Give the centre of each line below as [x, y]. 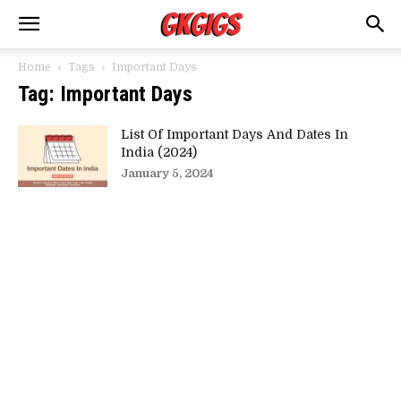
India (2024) [159, 152]
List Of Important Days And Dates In [235, 134]
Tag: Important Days [105, 94]
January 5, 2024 [167, 173]
